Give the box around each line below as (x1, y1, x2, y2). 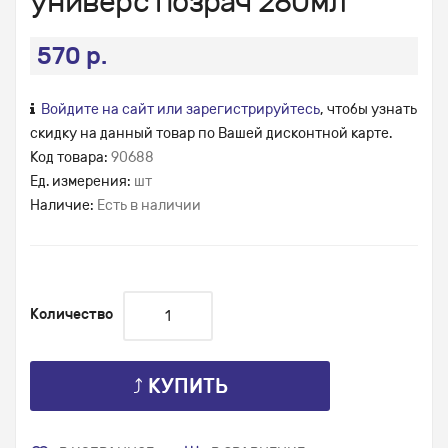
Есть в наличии (97, 197, 201, 215)
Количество (30, 306, 113, 324)
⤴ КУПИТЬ (132, 374, 228, 399)
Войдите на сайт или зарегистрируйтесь (41, 101, 320, 119)
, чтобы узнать (320, 101, 417, 119)
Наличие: (30, 197, 97, 215)
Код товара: (30, 149, 111, 167)
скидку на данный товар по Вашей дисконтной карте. (30, 125, 392, 143)
